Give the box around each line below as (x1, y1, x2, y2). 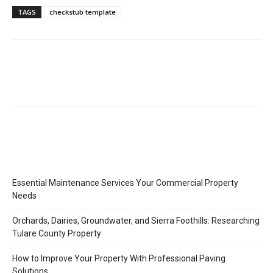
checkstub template (49, 7, 116, 16)
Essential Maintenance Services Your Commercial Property (12, 177, 238, 188)
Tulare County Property (12, 228, 101, 238)
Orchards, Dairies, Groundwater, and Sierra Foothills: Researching (12, 215, 260, 225)
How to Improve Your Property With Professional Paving (12, 253, 225, 263)
